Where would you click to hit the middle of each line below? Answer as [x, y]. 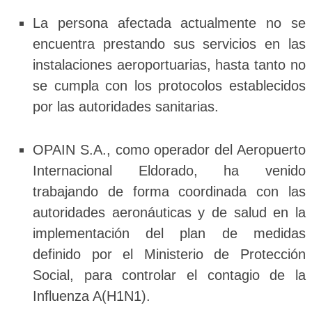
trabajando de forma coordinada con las [169, 191]
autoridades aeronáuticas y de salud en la [169, 212]
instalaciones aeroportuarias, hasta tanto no [169, 65]
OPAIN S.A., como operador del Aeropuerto [169, 149]
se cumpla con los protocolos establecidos [169, 86]
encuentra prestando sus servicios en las [169, 44]
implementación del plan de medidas [169, 233]
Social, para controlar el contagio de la [169, 275]
